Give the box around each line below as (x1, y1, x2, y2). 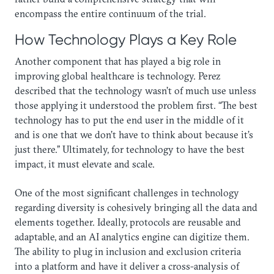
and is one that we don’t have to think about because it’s (15, 128, 253, 141)
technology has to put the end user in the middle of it (15, 114, 244, 127)
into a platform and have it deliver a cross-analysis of (15, 259, 239, 272)
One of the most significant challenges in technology (15, 186, 239, 199)
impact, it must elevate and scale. (15, 158, 155, 171)
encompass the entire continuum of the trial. (15, 7, 206, 20)
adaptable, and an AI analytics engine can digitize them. (15, 230, 250, 243)
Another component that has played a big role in (15, 55, 221, 68)
